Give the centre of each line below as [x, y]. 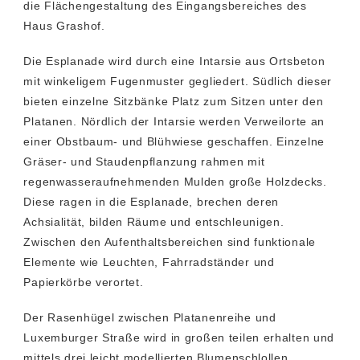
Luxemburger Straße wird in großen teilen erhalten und [179, 337]
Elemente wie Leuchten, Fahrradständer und [149, 262]
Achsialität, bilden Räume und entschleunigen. [154, 221]
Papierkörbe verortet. [84, 282]
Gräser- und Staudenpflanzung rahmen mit [144, 161]
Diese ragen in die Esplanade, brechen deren [151, 201]
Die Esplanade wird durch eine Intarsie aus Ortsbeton [174, 61]
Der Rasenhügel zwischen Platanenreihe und [150, 317]
